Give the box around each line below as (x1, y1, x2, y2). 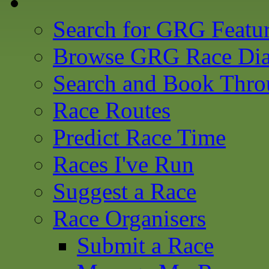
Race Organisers (53, 205, 206, 231)
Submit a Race (77, 232, 214, 258)
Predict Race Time (53, 124, 226, 150)
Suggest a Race (53, 178, 196, 204)
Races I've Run (53, 151, 194, 177)
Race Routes (53, 97, 171, 123)
